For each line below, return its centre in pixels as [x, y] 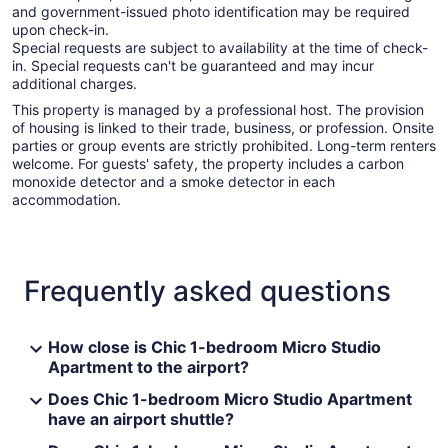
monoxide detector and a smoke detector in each [173, 182]
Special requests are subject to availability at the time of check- [220, 48]
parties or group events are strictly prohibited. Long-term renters [224, 146]
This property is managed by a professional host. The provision [218, 110]
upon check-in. [60, 30]
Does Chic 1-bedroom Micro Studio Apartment [230, 399]
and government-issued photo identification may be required [211, 12]
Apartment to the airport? [148, 367]
